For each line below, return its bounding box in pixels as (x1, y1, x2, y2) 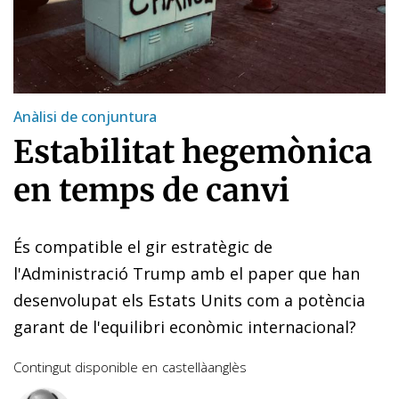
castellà (162, 357, 208, 376)
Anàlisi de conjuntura (13, 106, 157, 126)
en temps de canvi (13, 170, 289, 210)
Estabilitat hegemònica (13, 132, 372, 172)
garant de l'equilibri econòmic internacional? (13, 315, 356, 338)
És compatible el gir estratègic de (13, 235, 273, 257)
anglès (208, 357, 247, 376)
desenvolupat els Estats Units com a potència (13, 289, 365, 311)
